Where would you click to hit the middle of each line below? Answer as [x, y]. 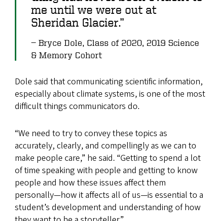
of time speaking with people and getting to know [106, 171]
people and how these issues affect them [90, 183]
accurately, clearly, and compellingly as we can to [106, 146]
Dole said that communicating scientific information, [109, 82]
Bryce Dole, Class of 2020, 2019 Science [119, 42]
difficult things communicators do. [77, 107]
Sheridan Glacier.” [78, 22]
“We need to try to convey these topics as [91, 134]
